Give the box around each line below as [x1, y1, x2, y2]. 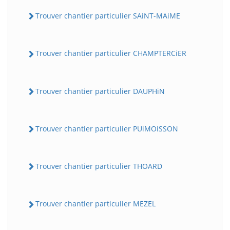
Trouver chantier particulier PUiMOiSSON [35, 123, 178, 133]
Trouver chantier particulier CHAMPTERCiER [35, 48, 186, 59]
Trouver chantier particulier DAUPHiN [35, 86, 165, 96]
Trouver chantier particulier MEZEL [35, 199, 156, 209]
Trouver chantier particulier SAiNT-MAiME [35, 11, 180, 21]
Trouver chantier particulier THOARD [35, 161, 162, 171]
